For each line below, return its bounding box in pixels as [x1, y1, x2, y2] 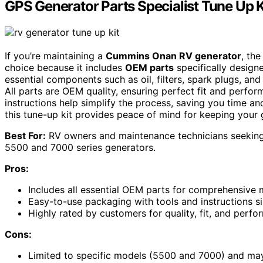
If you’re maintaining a [5, 50, 106, 62]
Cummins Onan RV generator [106, 50, 241, 62]
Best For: [5, 130, 46, 142]
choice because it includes [5, 62, 125, 74]
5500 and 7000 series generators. [5, 141, 156, 154]
